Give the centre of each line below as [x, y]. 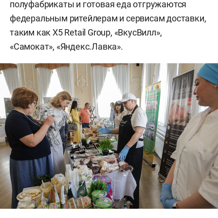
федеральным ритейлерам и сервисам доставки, [108, 18]
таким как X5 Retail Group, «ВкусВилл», [86, 32]
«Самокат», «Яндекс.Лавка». [66, 46]
